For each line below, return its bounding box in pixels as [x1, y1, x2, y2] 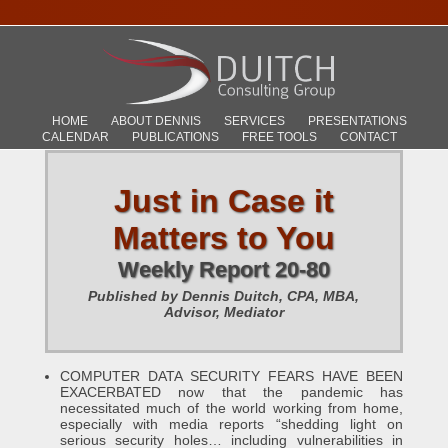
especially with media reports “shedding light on [59, 416, 404, 432]
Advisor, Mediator [163, 304, 284, 320]
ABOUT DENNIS [110, 113, 201, 128]
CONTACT [339, 129, 397, 144]
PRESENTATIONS [307, 113, 407, 128]
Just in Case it [113, 183, 334, 219]
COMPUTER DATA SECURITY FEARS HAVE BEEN [59, 368, 404, 384]
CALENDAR [41, 129, 109, 144]
